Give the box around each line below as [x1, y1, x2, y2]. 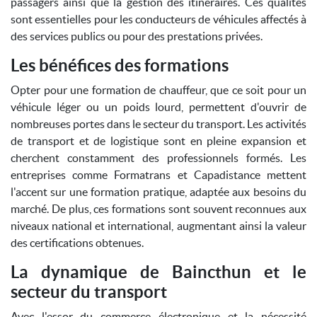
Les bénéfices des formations [11, 56, 229, 75]
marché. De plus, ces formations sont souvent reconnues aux [11, 202, 306, 215]
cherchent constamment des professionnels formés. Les [11, 151, 306, 164]
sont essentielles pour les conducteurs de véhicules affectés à [11, 13, 306, 25]
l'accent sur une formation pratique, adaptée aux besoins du [11, 185, 306, 198]
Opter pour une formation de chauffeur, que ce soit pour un [11, 83, 306, 96]
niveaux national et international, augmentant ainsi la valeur [11, 219, 306, 232]
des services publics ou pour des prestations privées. [11, 30, 263, 42]
